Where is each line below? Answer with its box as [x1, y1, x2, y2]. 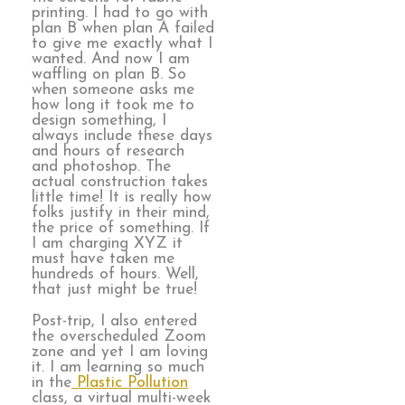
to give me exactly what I [32, 36, 212, 52]
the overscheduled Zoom [32, 328, 206, 344]
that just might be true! [32, 282, 197, 298]
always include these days [32, 128, 212, 145]
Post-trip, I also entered [32, 313, 197, 329]
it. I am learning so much [32, 359, 204, 375]
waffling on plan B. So [32, 67, 186, 83]
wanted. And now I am [32, 52, 190, 68]
